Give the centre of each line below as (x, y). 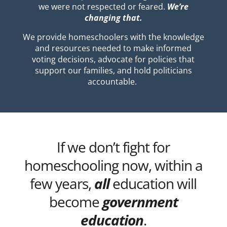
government (140, 202)
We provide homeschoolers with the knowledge (113, 37)
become (75, 202)
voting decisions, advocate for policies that (113, 60)
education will (153, 184)
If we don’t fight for (113, 147)
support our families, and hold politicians (113, 71)
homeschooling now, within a (113, 165)
